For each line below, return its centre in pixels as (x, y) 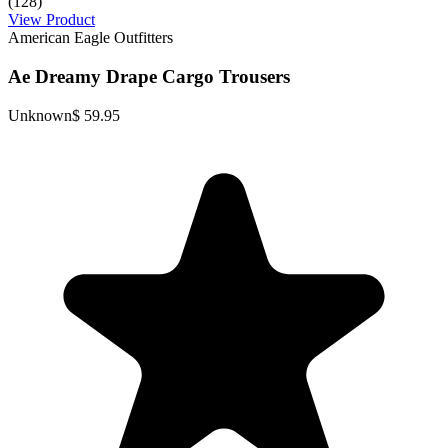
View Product (51, 20)
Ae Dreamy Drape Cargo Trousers (149, 77)
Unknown (40, 115)
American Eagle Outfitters (90, 38)
